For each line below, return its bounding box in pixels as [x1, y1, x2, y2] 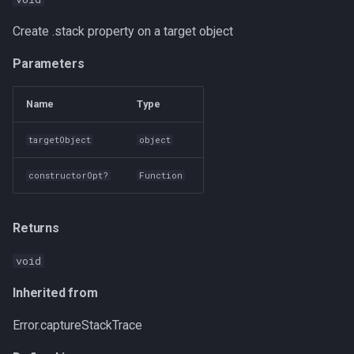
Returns [13, 220, 59, 235]
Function [139, 170, 183, 181]
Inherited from [13, 285, 98, 300]
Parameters [13, 56, 85, 71]
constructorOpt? [28, 170, 109, 181]
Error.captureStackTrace [13, 318, 142, 333]
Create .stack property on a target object [13, 24, 233, 39]
